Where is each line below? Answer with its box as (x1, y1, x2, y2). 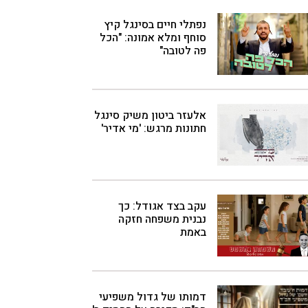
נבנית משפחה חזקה (118, 211, 206, 228)
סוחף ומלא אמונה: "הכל (100, 30, 206, 46)
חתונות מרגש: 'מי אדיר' (101, 120, 206, 137)
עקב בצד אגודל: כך (118, 198, 206, 214)
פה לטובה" (159, 43, 206, 59)
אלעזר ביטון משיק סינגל (94, 107, 206, 124)
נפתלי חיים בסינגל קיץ (104, 16, 206, 33)
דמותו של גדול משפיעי (99, 289, 206, 305)
